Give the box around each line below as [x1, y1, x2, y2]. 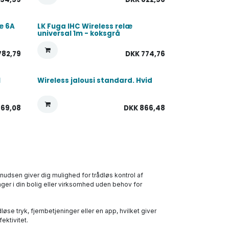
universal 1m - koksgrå [37, 29, 121, 38]
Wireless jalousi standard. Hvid [37, 76, 153, 85]
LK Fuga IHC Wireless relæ [37, 21, 133, 31]
